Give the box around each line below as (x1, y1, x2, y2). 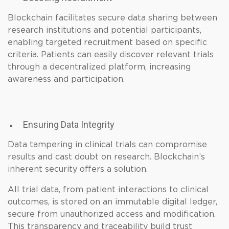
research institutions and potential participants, (8, 26, 201, 34)
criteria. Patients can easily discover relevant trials (8, 51, 214, 59)
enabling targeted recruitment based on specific (8, 38, 207, 47)
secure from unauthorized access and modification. (8, 210, 216, 218)
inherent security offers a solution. (8, 165, 148, 173)
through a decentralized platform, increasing (8, 63, 191, 71)
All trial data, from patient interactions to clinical (8, 186, 209, 194)
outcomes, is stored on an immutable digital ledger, (8, 198, 217, 206)
